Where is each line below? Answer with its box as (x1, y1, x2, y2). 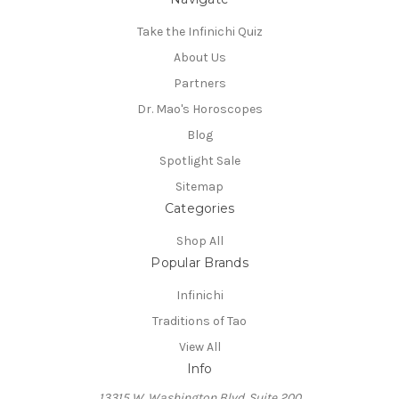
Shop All (175, 232, 224, 248)
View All (178, 338, 221, 354)
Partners (173, 76, 226, 92)
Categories (164, 199, 235, 216)
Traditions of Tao (152, 313, 247, 329)
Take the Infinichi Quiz (136, 24, 263, 40)
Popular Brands (151, 254, 248, 271)
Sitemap (175, 178, 224, 194)
